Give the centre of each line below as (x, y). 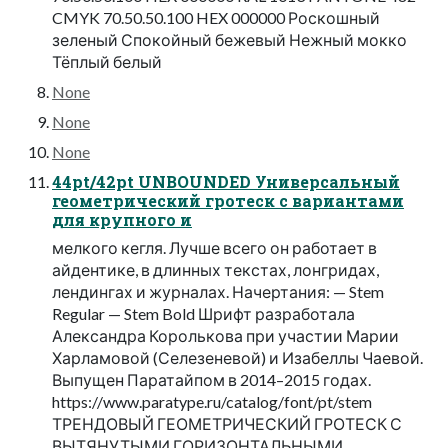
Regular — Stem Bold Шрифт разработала (203, 313)
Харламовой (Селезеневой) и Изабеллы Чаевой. (237, 357)
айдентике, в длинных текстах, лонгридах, (215, 269)
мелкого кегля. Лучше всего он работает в (214, 247)
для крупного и (122, 219)
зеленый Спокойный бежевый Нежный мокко (229, 39)
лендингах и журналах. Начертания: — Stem (218, 291)
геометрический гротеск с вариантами (228, 200)
